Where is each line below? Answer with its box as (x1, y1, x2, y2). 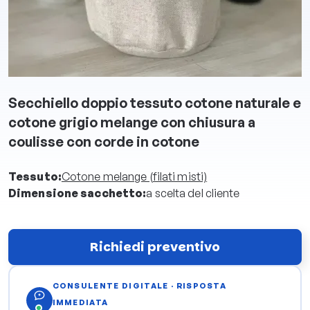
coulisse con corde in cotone (8, 133, 199, 150)
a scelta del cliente (146, 186, 240, 200)
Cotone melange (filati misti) (61, 170, 208, 183)
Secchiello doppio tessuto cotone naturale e (8, 94, 301, 111)
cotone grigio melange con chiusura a (8, 113, 255, 131)
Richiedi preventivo (90, 238, 220, 255)
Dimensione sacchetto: (8, 186, 147, 200)
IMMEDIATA (52, 297, 109, 307)
